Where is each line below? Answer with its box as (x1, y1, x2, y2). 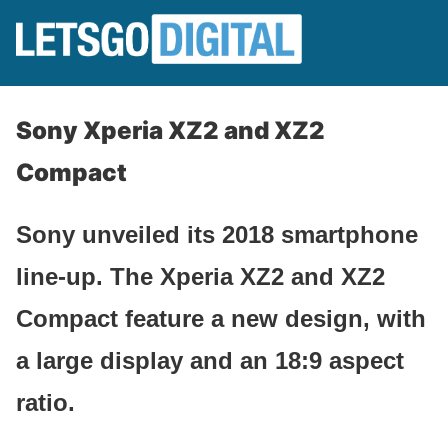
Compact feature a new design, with (16, 304, 426, 332)
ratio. (16, 388, 75, 416)
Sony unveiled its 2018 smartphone (16, 220, 418, 248)
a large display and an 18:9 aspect (16, 346, 404, 374)
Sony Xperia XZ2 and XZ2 (16, 116, 325, 145)
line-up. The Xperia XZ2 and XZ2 (16, 262, 385, 290)
